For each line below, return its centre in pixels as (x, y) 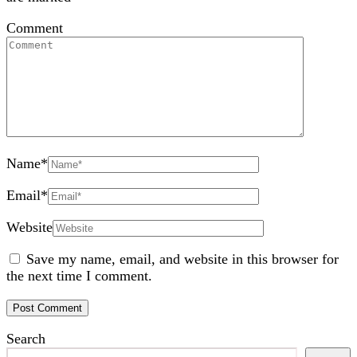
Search (26, 338)
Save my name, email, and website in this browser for (182, 259)
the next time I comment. (79, 275)
